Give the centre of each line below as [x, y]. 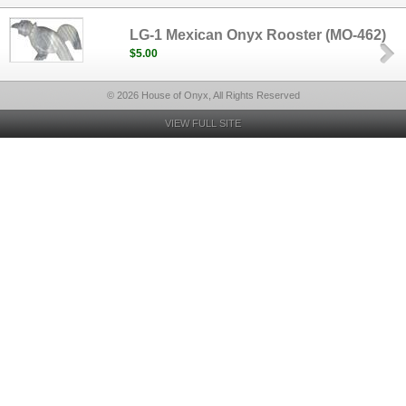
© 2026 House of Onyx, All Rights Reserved [203, 95]
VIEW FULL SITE [203, 123]
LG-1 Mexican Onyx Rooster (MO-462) [258, 35]
